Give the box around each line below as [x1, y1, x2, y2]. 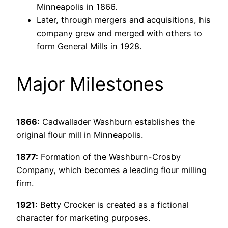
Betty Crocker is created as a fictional [38, 199, 189, 210]
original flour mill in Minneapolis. [16, 130, 143, 140]
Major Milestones [16, 73, 164, 96]
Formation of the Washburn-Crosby [38, 151, 181, 162]
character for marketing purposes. [16, 212, 150, 223]
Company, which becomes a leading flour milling [16, 164, 207, 175]
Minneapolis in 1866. [37, 2, 117, 12]
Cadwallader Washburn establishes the [40, 117, 195, 127]
